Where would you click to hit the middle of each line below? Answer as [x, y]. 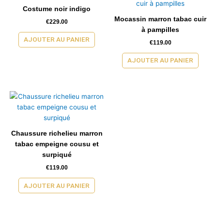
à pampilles [160, 30]
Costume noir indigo [57, 9]
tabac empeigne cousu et [57, 144]
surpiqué [57, 155]
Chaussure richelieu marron [57, 133]
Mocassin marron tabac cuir [160, 19]
